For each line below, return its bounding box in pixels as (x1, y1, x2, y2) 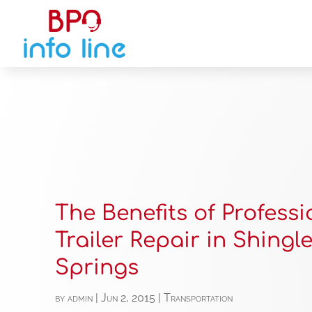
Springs (55, 256, 139, 280)
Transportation (164, 291, 233, 305)
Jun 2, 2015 (101, 291, 156, 305)
